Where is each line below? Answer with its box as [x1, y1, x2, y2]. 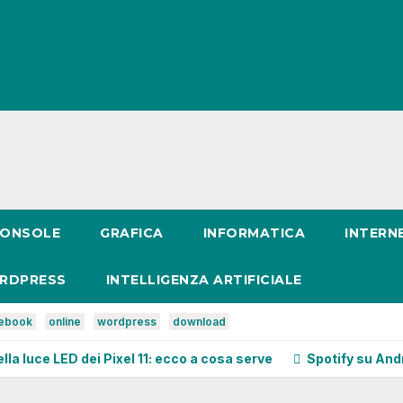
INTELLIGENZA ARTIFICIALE [105, 272, 302, 288]
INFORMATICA [202, 225, 305, 241]
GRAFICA [100, 225, 164, 241]
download [173, 315, 226, 328]
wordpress [97, 315, 157, 328]
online [49, 315, 81, 328]
